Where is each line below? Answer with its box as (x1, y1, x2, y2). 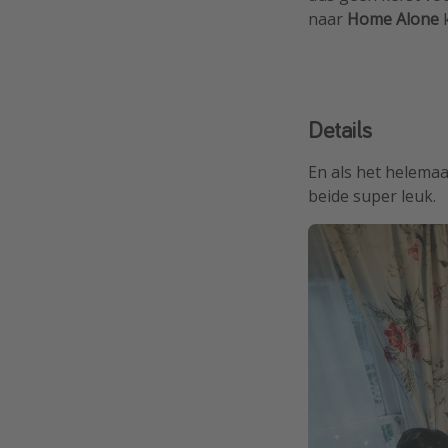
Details (308, 113, 372, 145)
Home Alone (347, 7, 439, 30)
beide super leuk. (308, 184, 436, 207)
